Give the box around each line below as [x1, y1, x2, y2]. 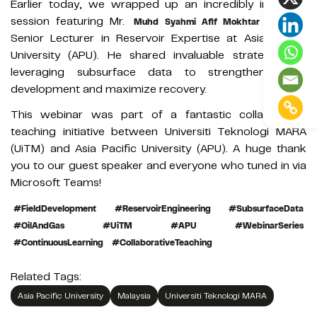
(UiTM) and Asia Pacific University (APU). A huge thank [11, 141, 306, 156]
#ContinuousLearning [13, 236, 103, 248]
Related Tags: [11, 269, 81, 284]
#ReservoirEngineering [114, 202, 211, 214]
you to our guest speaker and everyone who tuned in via [11, 158, 306, 173]
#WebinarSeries [235, 219, 304, 231]
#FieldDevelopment [13, 202, 96, 214]
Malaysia [117, 289, 151, 301]
